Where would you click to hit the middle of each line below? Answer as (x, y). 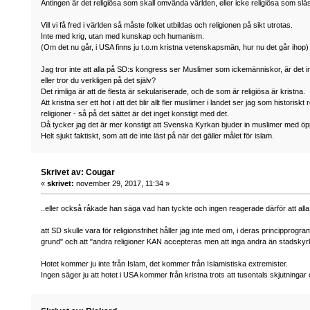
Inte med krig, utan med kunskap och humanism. (123, 36)
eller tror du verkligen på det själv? (99, 80)
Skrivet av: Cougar (78, 172)
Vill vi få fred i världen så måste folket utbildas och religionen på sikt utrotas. (167, 25)
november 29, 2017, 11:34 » (122, 183)
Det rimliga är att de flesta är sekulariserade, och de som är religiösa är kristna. (173, 91)
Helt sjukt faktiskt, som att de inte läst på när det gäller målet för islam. (158, 135)
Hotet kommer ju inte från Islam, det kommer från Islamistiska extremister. (165, 263)
